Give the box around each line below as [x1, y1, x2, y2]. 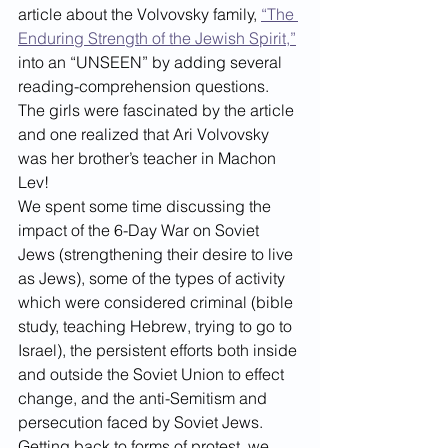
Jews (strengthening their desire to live [18, 243, 297, 264]
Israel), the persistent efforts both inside [18, 339, 301, 360]
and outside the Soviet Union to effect [18, 363, 288, 384]
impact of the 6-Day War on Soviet [18, 219, 263, 240]
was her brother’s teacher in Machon [18, 147, 280, 168]
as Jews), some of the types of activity [18, 267, 289, 288]
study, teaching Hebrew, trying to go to [18, 315, 296, 336]
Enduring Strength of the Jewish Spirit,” [18, 27, 296, 48]
